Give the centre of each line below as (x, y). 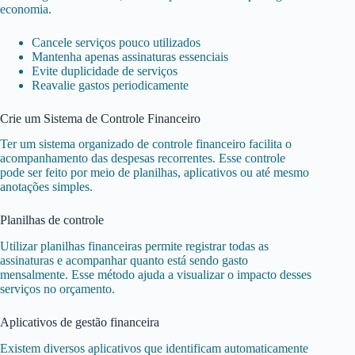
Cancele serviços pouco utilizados (116, 42)
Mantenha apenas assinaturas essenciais (130, 56)
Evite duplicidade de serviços (105, 71)
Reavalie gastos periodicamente (110, 85)
